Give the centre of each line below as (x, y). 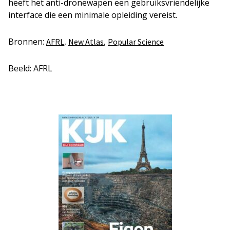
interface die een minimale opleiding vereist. (93, 15)
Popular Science (136, 41)
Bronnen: (27, 41)
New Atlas (86, 41)
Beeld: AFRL (30, 68)
